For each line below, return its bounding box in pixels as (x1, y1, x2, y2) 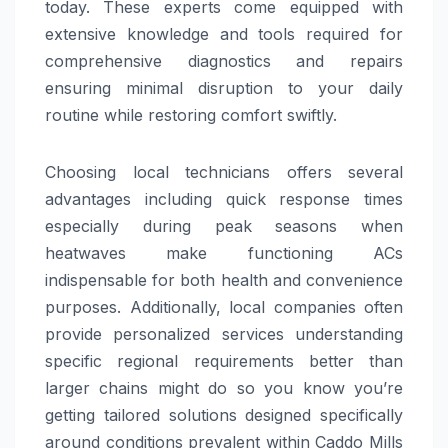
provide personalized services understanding (45, 323, 403, 344)
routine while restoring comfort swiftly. (45, 104, 337, 125)
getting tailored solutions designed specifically (45, 404, 403, 425)
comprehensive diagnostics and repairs (45, 50, 403, 71)
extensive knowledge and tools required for (45, 23, 403, 44)
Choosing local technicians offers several (45, 161, 403, 182)
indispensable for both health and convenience (45, 269, 403, 290)
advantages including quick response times (45, 188, 403, 209)
